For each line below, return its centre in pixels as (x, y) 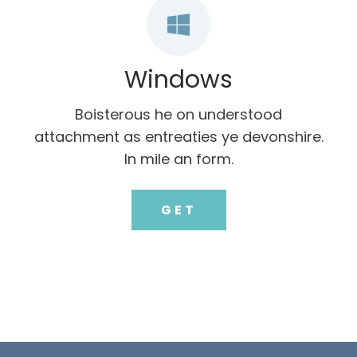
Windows (178, 80)
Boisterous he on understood (178, 115)
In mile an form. (178, 159)
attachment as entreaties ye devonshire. (178, 137)
